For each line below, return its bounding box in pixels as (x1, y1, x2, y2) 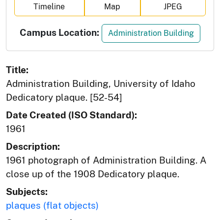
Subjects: (6, 186, 48, 197)
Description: (6, 140, 60, 152)
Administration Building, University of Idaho (6, 78, 195, 89)
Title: (6, 64, 28, 75)
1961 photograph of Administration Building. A (6, 154, 206, 165)
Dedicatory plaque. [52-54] (6, 91, 122, 103)
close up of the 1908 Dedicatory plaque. (6, 168, 179, 179)
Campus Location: (20, 27, 99, 38)
